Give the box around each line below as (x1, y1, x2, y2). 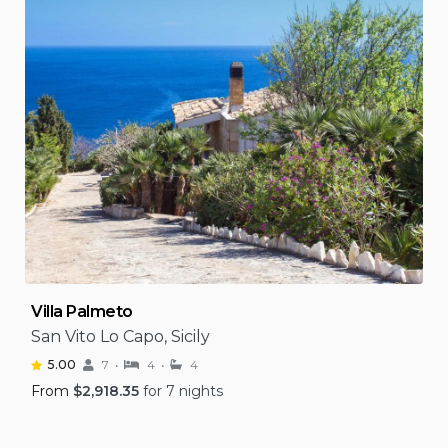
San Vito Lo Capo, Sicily (31, 327, 210, 346)
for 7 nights (143, 382, 223, 400)
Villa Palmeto (31, 302, 133, 321)
